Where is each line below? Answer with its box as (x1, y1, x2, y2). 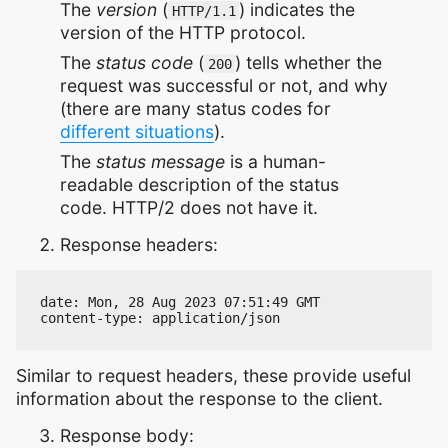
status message (96, 150, 225, 172)
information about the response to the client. (16, 388, 383, 409)
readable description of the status (60, 173, 339, 195)
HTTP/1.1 (171, 2, 236, 19)
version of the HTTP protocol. (60, 21, 306, 43)
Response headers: (60, 233, 218, 255)
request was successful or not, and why (60, 74, 388, 96)
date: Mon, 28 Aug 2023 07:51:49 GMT (40, 293, 320, 310)
